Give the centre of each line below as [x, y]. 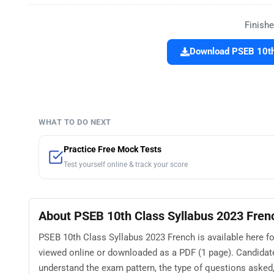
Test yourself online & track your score [126, 165]
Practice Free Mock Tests [113, 150]
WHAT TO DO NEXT [75, 122]
